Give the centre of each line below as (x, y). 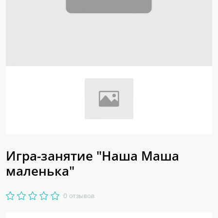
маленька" (40, 171)
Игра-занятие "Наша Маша (92, 156)
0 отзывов (79, 195)
